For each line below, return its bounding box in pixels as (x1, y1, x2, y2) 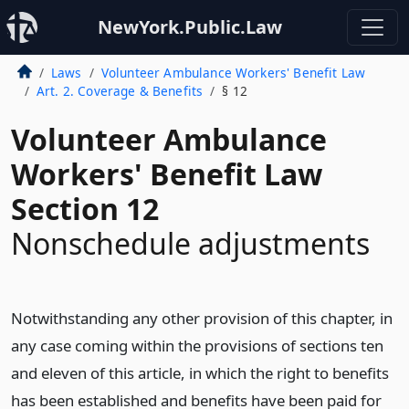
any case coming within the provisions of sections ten (11, 335, 383, 356)
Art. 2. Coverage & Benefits (36, 82, 204, 100)
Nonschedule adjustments (11, 224, 370, 263)
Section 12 (11, 189, 159, 228)
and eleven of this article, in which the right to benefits (11, 362, 389, 383)
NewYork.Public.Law (98, 15, 282, 39)
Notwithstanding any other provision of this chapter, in (11, 308, 393, 329)
